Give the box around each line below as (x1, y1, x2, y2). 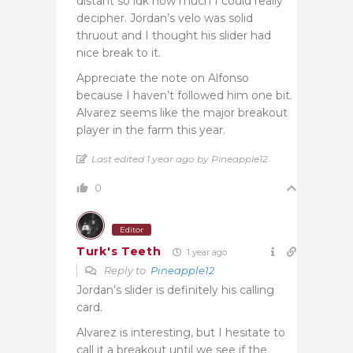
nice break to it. (76, 45, 161, 60)
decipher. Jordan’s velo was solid (76, 10, 253, 25)
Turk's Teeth (76, 244, 162, 259)
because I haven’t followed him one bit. (76, 87, 292, 102)
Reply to (102, 263, 150, 277)
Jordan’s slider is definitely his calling (76, 282, 274, 297)
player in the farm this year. (76, 122, 225, 137)
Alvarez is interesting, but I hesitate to (76, 325, 285, 340)
